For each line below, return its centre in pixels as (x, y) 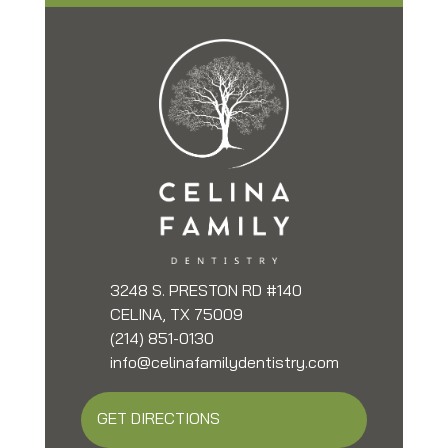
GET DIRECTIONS (158, 420)
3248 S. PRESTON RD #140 (205, 292)
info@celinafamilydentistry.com (224, 364)
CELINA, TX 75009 (176, 316)
